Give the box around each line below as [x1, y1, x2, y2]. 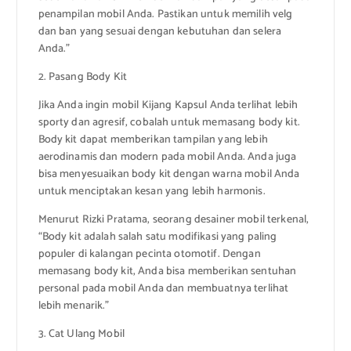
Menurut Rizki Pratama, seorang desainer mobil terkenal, [38, 211, 309, 230]
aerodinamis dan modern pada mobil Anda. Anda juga [38, 148, 297, 167]
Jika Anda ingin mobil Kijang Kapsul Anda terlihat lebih [38, 96, 299, 115]
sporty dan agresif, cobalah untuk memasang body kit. [38, 114, 300, 132]
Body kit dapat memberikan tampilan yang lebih [38, 131, 268, 150]
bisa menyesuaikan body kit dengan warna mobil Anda [38, 165, 300, 184]
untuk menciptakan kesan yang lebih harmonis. [38, 183, 266, 201]
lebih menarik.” [38, 297, 110, 316]
